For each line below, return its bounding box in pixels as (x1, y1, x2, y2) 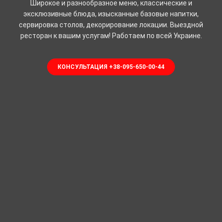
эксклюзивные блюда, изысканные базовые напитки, (23, 9, 199, 18)
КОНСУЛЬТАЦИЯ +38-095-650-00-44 (57, 63, 165, 70)
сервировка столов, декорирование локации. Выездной (19, 20, 203, 29)
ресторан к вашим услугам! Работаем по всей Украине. (20, 31, 202, 40)
